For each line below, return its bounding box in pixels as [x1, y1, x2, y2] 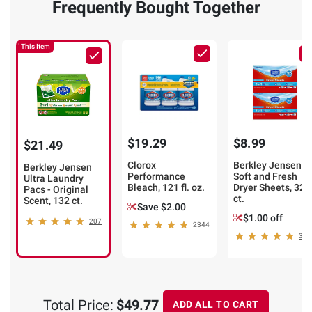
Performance [127, 171, 185, 182]
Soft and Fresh [233, 171, 297, 182]
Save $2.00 [137, 201, 186, 213]
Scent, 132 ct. [24, 195, 83, 207]
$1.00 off [243, 212, 283, 224]
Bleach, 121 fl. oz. [127, 182, 205, 194]
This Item [21, 42, 50, 51]
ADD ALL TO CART [173, 299, 259, 311]
